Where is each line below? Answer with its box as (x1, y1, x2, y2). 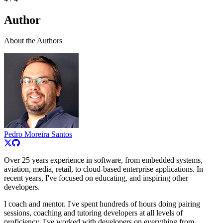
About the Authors (4, 36, 62, 45)
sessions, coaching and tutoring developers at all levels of (4, 209, 183, 218)
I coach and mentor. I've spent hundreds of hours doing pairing (4, 200, 200, 209)
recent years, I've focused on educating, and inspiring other (4, 174, 188, 183)
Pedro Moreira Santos (4, 130, 72, 139)
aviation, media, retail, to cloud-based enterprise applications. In (4, 165, 203, 174)
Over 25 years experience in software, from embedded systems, (4, 156, 203, 165)
